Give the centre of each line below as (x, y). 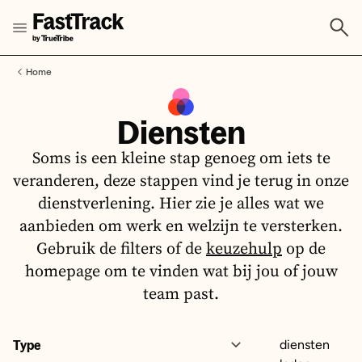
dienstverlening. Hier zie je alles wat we (181, 204)
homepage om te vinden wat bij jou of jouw (181, 272)
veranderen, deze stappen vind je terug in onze (181, 181)
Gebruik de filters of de (121, 249)
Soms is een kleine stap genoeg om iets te (181, 159)
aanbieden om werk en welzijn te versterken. (181, 227)
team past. (181, 295)
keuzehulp (244, 249)
